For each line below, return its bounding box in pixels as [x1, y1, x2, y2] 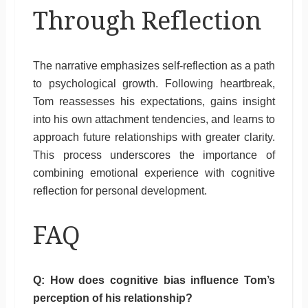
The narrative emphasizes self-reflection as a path [32, 59, 276, 71]
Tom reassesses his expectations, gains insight [32, 95, 276, 107]
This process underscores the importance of [32, 148, 276, 161]
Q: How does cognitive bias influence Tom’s [32, 274, 276, 286]
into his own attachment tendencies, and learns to [32, 113, 276, 125]
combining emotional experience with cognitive [32, 166, 276, 179]
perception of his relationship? [32, 291, 192, 304]
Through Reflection [32, 5, 261, 36]
